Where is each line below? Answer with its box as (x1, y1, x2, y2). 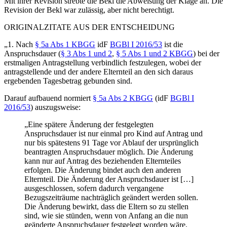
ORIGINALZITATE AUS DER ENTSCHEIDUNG (4, 22, 175, 31)
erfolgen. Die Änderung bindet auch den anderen (24, 165, 181, 174)
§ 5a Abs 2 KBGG (93, 93, 153, 102)
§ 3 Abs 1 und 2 (61, 49, 112, 58)
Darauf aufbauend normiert (4, 93, 93, 102)
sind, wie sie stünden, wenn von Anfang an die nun (24, 211, 188, 220)
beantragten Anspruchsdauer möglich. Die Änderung (24, 147, 193, 156)
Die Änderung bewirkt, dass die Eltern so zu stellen (24, 202, 188, 211)
